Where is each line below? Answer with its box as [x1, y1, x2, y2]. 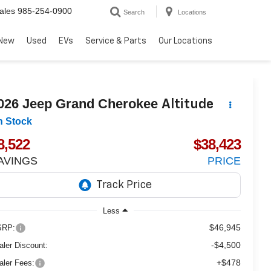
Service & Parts [85, 36, 146, 45]
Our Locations [158, 36, 212, 45]
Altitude [162, 97, 214, 111]
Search [123, 8, 145, 16]
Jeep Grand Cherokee [22, 96, 158, 111]
